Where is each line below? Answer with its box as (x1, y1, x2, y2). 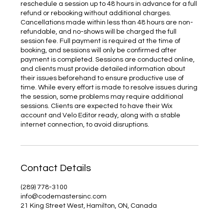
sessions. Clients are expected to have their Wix (21, 103, 173, 109)
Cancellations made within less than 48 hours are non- (21, 19, 194, 26)
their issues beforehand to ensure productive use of (21, 75, 184, 82)
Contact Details (21, 163, 91, 173)
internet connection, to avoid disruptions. (21, 121, 150, 128)
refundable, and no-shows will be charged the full (21, 28, 177, 35)
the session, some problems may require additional (21, 93, 184, 100)
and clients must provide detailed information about (21, 66, 186, 72)
